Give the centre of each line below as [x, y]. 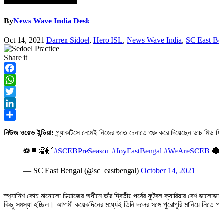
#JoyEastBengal [137, 151]
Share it [16, 58]
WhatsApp [21, 91]
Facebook [19, 80]
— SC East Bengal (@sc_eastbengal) [82, 171]
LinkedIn [18, 115]
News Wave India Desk [52, 21]
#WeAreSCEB [187, 151]
